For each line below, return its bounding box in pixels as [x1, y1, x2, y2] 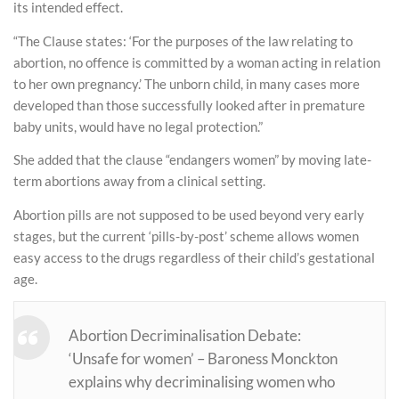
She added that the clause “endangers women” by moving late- [13, 151, 371, 168]
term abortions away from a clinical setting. [13, 173, 265, 190]
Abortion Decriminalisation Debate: [69, 327, 302, 346]
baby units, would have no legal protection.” [13, 118, 263, 134]
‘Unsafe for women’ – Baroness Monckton [69, 350, 338, 369]
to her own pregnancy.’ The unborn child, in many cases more [13, 75, 360, 92]
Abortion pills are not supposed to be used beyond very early [13, 206, 364, 223]
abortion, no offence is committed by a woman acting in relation [13, 53, 380, 70]
